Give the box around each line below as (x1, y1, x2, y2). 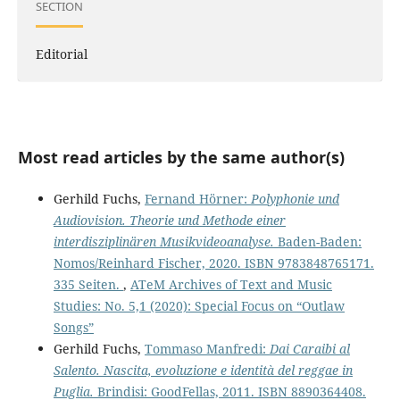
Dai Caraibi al (269, 340, 350, 358)
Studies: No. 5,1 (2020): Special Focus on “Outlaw (53, 297, 345, 315)
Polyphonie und (250, 190, 339, 208)
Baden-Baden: (273, 233, 362, 251)
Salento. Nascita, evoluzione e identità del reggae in (53, 362, 353, 379)
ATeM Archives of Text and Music (129, 276, 332, 294)
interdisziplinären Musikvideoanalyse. (53, 233, 274, 251)
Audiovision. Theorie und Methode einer (53, 212, 286, 229)
